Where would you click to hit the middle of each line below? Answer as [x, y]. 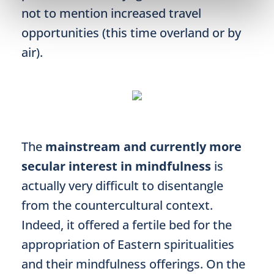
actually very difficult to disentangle [122, 186]
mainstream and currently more [143, 146]
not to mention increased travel [111, 13]
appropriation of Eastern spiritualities [128, 244]
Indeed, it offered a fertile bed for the [127, 225]
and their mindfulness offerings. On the [133, 264]
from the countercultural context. [117, 205]
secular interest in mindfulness [116, 166]
